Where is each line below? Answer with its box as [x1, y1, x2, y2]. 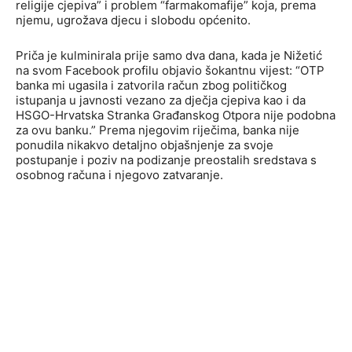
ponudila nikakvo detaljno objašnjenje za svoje [16, 137, 273, 153]
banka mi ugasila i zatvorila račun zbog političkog [16, 78, 287, 93]
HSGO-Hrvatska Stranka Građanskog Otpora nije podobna [16, 108, 335, 123]
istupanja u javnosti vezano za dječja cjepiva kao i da [16, 93, 306, 108]
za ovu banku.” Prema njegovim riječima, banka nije [16, 123, 299, 138]
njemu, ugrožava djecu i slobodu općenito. [16, 13, 251, 28]
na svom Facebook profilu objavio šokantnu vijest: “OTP [16, 63, 324, 79]
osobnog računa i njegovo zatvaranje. [16, 167, 223, 183]
